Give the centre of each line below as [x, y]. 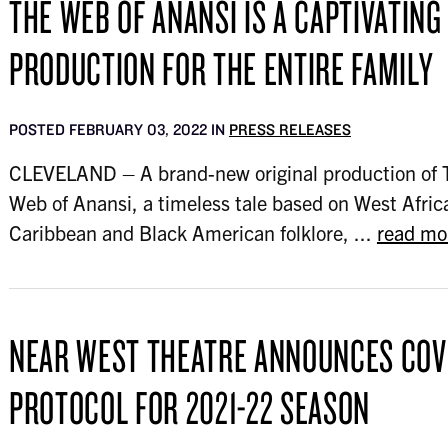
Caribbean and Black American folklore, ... [192, 232]
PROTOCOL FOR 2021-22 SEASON [189, 407]
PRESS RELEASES [289, 129]
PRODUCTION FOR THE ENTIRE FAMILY [221, 68]
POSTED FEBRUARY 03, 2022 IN [118, 129]
